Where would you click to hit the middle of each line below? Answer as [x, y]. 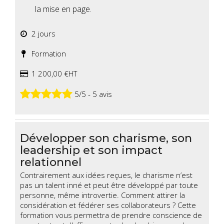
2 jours [41, 34]
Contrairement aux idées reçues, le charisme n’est [106, 175]
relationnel [51, 162]
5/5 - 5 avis [92, 94]
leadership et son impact [91, 150]
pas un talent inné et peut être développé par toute [109, 185]
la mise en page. [63, 9]
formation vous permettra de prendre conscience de [111, 215]
